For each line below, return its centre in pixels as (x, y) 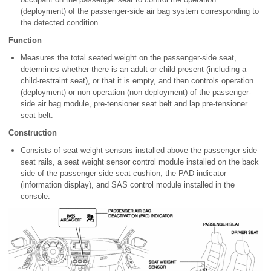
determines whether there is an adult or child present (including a (133, 70)
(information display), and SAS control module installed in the (128, 185)
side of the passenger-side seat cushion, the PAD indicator (123, 174)
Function (25, 41)
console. (35, 197)
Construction (33, 133)
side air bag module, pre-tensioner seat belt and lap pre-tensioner (134, 104)
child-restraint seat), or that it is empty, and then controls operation (137, 81)
